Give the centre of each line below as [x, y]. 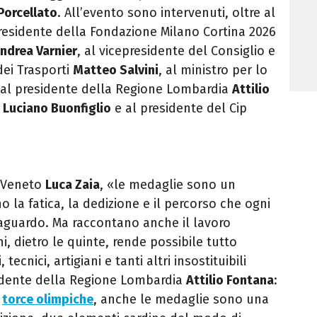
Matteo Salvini [116, 70]
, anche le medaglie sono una [181, 300]
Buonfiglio [81, 109]
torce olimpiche [48, 300]
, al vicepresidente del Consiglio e [176, 51]
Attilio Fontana [230, 281]
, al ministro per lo [213, 70]
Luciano [27, 109]
